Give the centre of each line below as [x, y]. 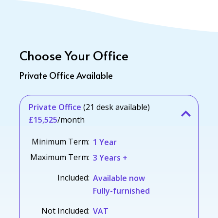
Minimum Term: [61, 142]
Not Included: [65, 211]
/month [71, 120]
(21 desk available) [117, 107]
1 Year [105, 142]
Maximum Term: [60, 157]
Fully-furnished [121, 191]
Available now [119, 178]
